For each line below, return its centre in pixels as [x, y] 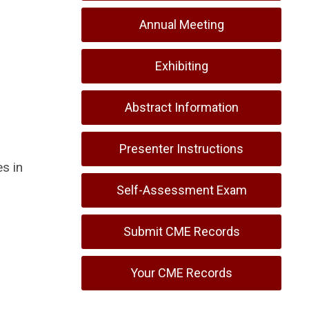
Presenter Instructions [181, 149]
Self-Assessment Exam [181, 190]
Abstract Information [181, 107]
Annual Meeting [181, 24]
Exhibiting [181, 66]
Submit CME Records [181, 231]
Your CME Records [181, 273]
